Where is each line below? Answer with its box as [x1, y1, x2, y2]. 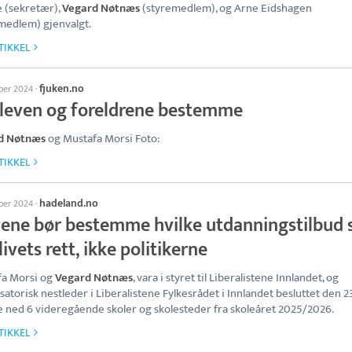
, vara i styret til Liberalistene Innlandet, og [133, 268, 339, 288]
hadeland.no [39, 194, 98, 212]
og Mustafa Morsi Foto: [46, 129, 159, 148]
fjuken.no [39, 79, 84, 97]
